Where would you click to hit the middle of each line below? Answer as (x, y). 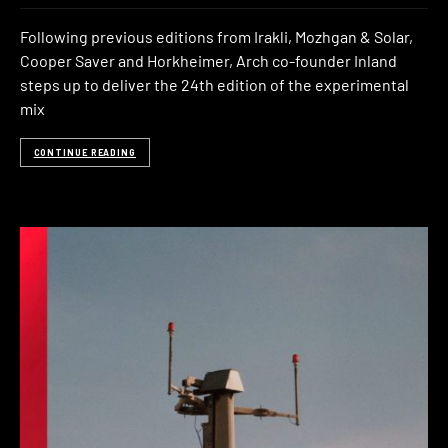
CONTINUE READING (84, 152)
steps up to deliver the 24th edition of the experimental (214, 85)
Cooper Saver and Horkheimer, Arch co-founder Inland (208, 61)
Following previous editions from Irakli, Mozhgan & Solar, (216, 37)
